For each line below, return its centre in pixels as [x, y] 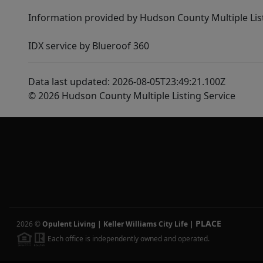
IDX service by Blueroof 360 [89, 46]
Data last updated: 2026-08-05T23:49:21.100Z [127, 82]
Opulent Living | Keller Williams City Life [115, 224]
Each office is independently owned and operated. [128, 238]
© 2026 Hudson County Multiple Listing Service [132, 96]
